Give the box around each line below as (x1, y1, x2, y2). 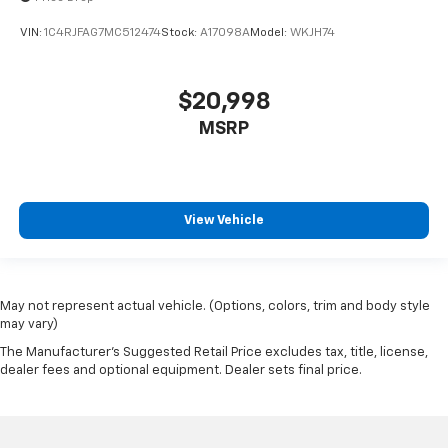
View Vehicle (184, 214, 264, 228)
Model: (250, 27, 290, 40)
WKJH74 (290, 27, 335, 40)
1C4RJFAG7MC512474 (44, 27, 161, 40)
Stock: (161, 27, 200, 40)
